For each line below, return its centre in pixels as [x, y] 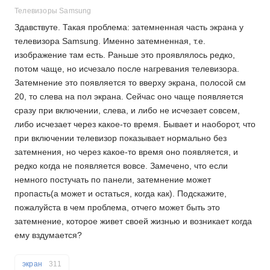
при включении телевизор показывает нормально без [121, 138]
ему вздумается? [48, 235]
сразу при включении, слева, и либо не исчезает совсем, [127, 110]
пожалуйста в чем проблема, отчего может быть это [117, 207]
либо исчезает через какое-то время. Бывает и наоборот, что [135, 124]
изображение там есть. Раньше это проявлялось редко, [125, 55]
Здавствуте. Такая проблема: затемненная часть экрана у [129, 27]
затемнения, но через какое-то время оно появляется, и [126, 152]
